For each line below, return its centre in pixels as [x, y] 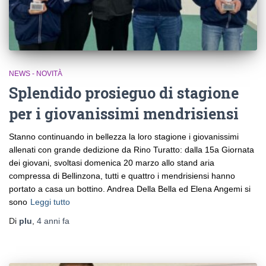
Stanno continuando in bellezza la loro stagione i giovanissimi [124, 136]
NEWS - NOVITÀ [36, 73]
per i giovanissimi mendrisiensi [124, 113]
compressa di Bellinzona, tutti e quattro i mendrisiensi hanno [122, 175]
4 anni [48, 221]
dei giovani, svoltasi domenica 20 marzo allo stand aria [112, 162]
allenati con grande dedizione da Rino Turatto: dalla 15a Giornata [132, 149]
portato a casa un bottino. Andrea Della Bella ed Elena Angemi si [130, 189]
